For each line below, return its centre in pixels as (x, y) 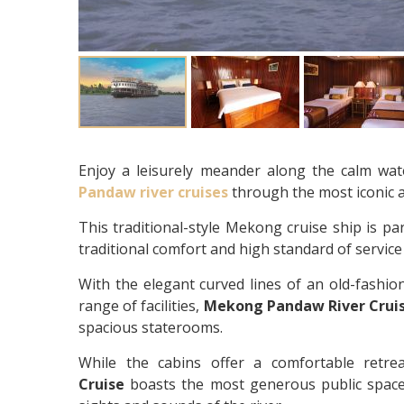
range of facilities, (141, 305)
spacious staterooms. (151, 327)
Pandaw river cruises (153, 192)
